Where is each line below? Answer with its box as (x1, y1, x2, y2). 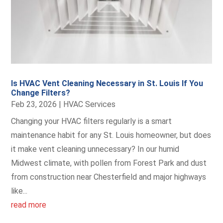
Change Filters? (11, 88, 71, 98)
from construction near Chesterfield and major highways (11, 172, 207, 182)
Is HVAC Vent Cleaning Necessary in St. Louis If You (11, 78, 204, 88)
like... (11, 186, 28, 196)
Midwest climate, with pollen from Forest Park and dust (11, 158, 207, 168)
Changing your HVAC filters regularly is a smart (11, 116, 172, 126)
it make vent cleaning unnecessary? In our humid (11, 144, 180, 154)
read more (11, 200, 47, 210)
